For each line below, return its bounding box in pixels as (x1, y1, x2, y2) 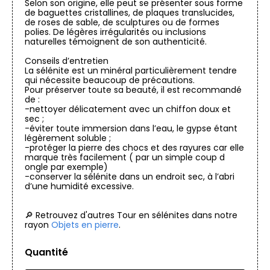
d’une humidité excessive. (25, 180, 134, 193)
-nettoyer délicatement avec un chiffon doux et (25, 103, 231, 116)
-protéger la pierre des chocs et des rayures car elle (25, 142, 244, 154)
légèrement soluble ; (25, 132, 111, 145)
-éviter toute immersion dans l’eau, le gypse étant (25, 122, 237, 135)
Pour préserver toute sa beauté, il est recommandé (25, 84, 242, 96)
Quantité (25, 245, 68, 260)
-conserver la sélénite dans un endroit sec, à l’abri (25, 171, 234, 183)
